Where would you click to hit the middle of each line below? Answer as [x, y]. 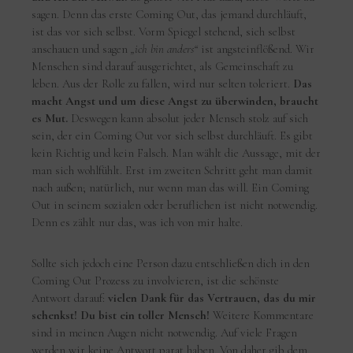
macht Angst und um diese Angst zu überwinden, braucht [175, 100]
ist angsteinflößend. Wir [256, 48]
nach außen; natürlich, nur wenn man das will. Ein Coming [171, 187]
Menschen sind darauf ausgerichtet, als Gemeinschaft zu [163, 66]
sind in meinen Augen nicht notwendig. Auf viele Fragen [165, 332]
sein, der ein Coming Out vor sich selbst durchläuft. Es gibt [173, 135]
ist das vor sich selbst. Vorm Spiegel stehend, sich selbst [164, 31]
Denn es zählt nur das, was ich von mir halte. [137, 222]
